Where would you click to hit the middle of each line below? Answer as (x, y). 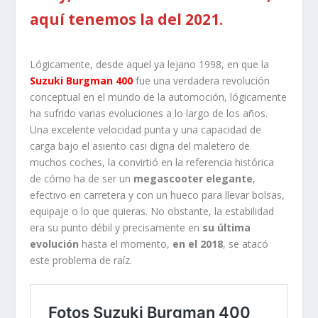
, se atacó (246, 243)
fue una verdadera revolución (203, 80)
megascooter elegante (193, 178)
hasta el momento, (126, 243)
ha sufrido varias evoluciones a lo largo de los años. (149, 113)
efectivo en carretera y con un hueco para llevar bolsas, (158, 194)
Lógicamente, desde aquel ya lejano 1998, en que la (150, 64)
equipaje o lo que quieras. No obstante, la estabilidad (152, 211)
